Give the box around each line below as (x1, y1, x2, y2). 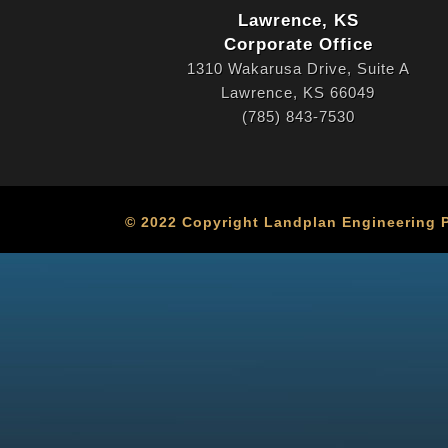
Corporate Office (223, 35, 373, 54)
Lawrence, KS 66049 (221, 84, 376, 101)
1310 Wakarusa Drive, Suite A (186, 60, 410, 77)
